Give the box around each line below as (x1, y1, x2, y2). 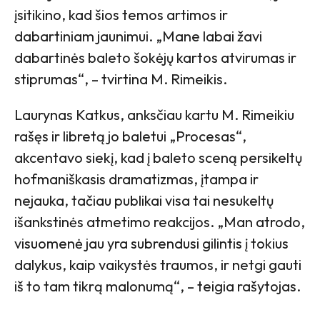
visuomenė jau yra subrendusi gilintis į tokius (14, 234, 289, 252)
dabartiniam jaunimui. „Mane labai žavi (14, 26, 262, 45)
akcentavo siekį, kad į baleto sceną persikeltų (14, 148, 302, 166)
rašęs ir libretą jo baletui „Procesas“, (14, 126, 246, 145)
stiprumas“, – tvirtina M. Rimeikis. (14, 69, 227, 88)
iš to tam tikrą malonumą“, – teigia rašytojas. (14, 276, 301, 295)
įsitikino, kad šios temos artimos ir (14, 5, 228, 24)
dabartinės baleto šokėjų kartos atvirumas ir (14, 48, 296, 66)
